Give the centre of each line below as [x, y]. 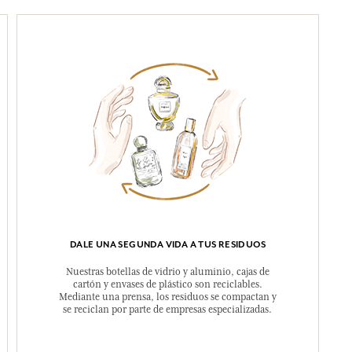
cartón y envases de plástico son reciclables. [167, 284]
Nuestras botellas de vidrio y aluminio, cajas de [167, 272]
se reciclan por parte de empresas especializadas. [168, 310]
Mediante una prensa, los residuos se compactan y [167, 297]
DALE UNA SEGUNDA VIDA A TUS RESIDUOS [168, 244]
